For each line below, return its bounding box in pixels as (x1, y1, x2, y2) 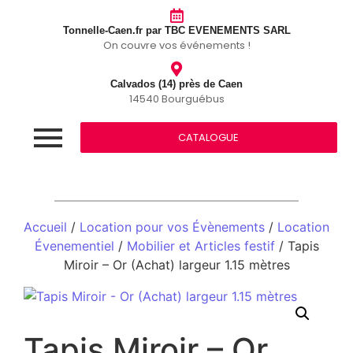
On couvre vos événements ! (102, 38, 251, 53)
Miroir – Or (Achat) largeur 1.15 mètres (63, 257, 290, 273)
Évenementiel (34, 238, 114, 254)
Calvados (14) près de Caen (110, 78, 243, 90)
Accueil (24, 219, 67, 235)
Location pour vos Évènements (80, 219, 265, 235)
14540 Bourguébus (128, 91, 225, 106)
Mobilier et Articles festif (126, 238, 275, 254)
